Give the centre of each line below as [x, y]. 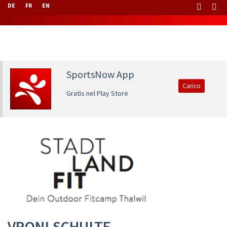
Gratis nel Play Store [97, 93]
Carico [192, 86]
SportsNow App [100, 74]
